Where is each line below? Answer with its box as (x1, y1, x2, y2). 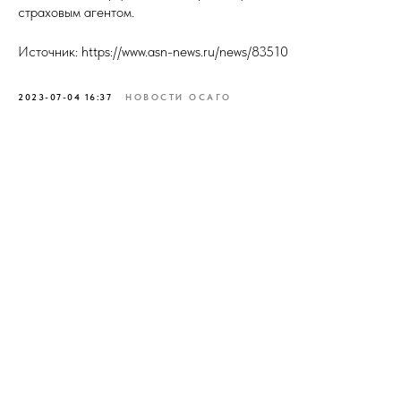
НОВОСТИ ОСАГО (125, 91, 232, 102)
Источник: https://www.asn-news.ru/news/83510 (18, 43, 288, 60)
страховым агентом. (18, 4, 134, 21)
